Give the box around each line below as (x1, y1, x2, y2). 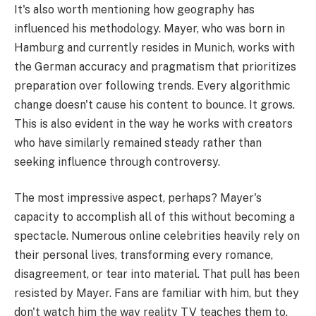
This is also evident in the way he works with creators (14, 116, 293, 130)
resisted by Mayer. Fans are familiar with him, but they (14, 286, 299, 300)
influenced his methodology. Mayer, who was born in (14, 21, 285, 35)
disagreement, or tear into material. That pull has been (14, 267, 300, 281)
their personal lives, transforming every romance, (14, 248, 273, 262)
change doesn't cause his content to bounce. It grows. (14, 97, 295, 111)
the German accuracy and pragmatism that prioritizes (14, 59, 296, 73)
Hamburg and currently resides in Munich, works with (14, 40, 295, 54)
